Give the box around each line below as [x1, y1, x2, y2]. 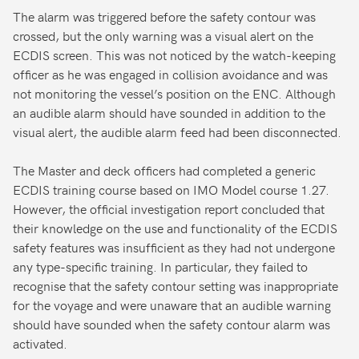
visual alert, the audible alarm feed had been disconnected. [13, 123, 341, 141]
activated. [13, 334, 67, 353]
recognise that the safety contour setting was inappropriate [13, 276, 338, 295]
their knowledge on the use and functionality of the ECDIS [13, 219, 337, 237]
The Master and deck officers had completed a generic [13, 161, 316, 179]
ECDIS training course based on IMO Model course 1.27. [13, 180, 329, 199]
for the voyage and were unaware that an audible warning [13, 296, 331, 314]
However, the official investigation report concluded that [13, 200, 325, 218]
